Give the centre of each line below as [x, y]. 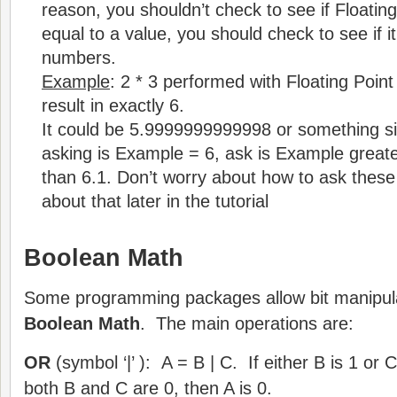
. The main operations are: [247, 323]
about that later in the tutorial [155, 201]
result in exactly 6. [118, 105]
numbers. [82, 58]
